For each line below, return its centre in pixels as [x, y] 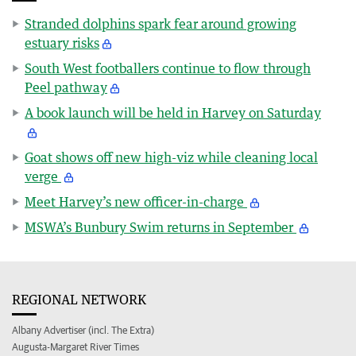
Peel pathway [66, 87]
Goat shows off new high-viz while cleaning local [171, 157]
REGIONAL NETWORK [79, 299]
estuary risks [62, 43]
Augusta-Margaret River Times [75, 346]
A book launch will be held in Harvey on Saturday [173, 112]
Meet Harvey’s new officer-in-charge [136, 201]
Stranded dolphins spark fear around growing [161, 23]
